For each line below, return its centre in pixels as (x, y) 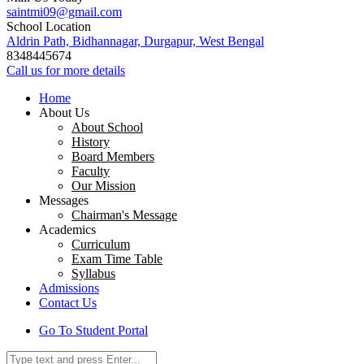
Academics (67, 230)
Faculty (91, 171)
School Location (49, 27)
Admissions (69, 288)
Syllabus (93, 274)
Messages (64, 201)
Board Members (113, 157)
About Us (64, 113)
